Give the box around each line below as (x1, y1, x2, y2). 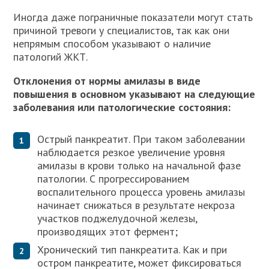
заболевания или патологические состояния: (13, 100, 231, 115)
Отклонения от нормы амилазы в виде (13, 74, 201, 88)
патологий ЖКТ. (13, 50, 88, 64)
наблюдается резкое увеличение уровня (37, 145, 226, 160)
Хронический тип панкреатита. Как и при (37, 243, 228, 257)
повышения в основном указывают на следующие (13, 87, 256, 101)
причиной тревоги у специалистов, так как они (13, 23, 230, 38)
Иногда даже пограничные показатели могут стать (13, 10, 253, 25)
